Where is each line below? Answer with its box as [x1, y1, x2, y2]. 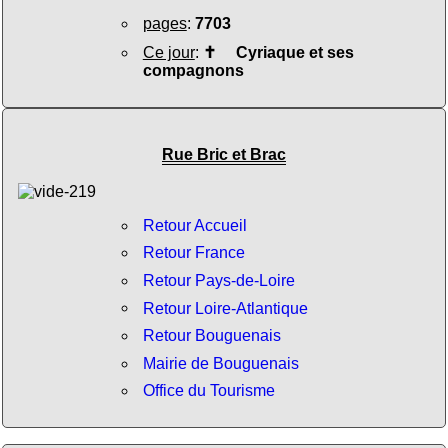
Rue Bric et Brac [161, 146, 286, 164]
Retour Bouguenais [142, 326, 281, 344]
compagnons [142, 61, 244, 79]
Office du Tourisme [142, 382, 275, 400]
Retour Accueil [142, 216, 247, 234]
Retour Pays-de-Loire [142, 271, 295, 289]
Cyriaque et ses [215, 43, 354, 61]
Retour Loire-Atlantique [142, 299, 308, 317]
